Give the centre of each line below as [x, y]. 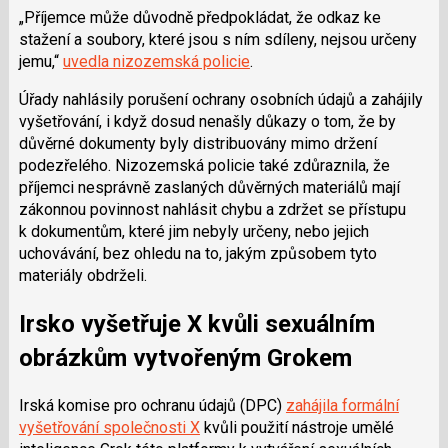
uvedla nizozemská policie [156, 62]
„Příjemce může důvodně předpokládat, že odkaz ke [199, 18]
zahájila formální [342, 405]
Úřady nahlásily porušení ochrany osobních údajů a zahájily [220, 100]
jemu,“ [40, 62]
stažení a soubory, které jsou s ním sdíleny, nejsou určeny [217, 40]
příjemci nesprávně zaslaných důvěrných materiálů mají [209, 188]
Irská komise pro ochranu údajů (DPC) [152, 405]
